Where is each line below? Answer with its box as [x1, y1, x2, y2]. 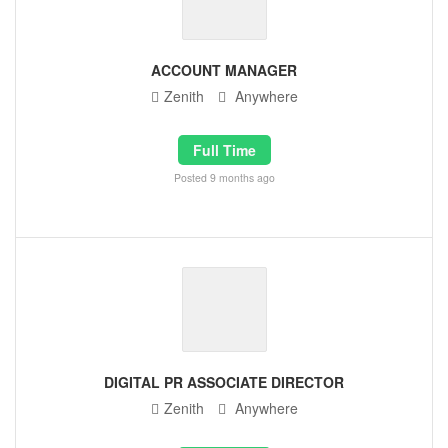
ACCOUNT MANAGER [151, 60, 297, 80]
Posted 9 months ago [173, 170, 275, 185]
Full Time [192, 140, 256, 160]
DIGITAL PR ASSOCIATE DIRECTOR [104, 372, 344, 392]
